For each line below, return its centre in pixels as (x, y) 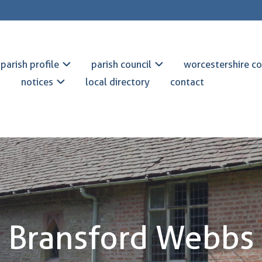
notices (37, 82)
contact (187, 82)
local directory (118, 82)
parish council (122, 64)
